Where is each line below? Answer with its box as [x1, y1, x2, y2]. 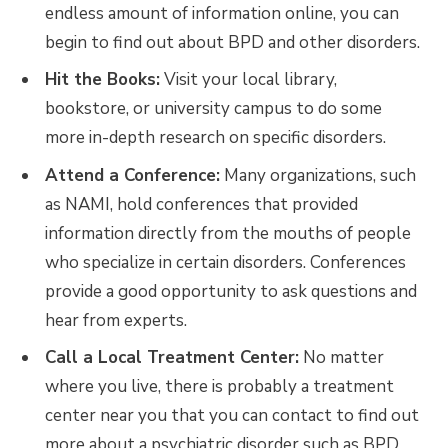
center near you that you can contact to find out [45, 404, 419, 428]
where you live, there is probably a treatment [45, 375, 394, 399]
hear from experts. [45, 308, 187, 332]
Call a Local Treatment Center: [45, 346, 299, 370]
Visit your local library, [160, 68, 337, 92]
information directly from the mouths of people [45, 221, 411, 245]
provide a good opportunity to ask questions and [45, 279, 417, 303]
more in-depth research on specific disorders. [45, 126, 386, 150]
